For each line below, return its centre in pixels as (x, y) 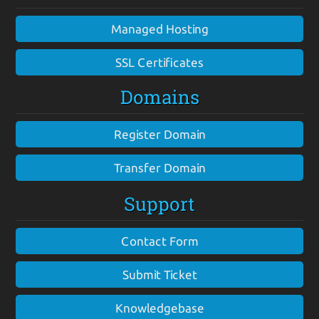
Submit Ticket (159, 274)
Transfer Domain (159, 167)
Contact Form (159, 241)
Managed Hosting (159, 28)
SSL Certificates (159, 62)
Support (159, 203)
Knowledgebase (159, 308)
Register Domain (159, 134)
